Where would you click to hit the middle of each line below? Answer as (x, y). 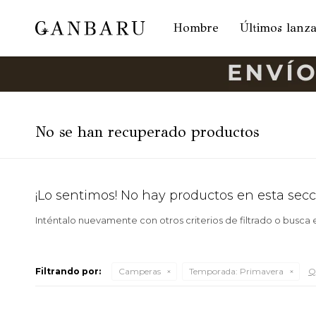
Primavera (261, 271)
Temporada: (213, 271)
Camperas (140, 271)
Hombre (196, 28)
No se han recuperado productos (147, 132)
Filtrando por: (68, 271)
